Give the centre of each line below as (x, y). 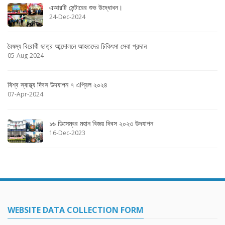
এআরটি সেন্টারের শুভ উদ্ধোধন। (86, 7)
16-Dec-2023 (67, 133)
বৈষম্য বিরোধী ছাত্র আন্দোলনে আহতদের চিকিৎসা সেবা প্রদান (77, 46)
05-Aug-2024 (26, 55)
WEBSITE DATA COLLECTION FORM (76, 210)
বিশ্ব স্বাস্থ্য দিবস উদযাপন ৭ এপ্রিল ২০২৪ (58, 84)
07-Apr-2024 (25, 94)
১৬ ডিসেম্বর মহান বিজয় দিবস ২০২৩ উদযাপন (101, 123)
